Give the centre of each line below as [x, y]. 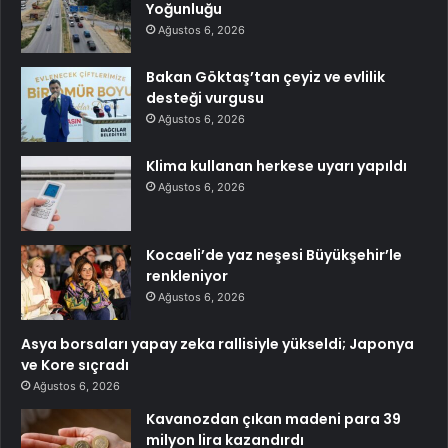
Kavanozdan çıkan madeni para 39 [273, 418]
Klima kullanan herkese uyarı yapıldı [276, 165]
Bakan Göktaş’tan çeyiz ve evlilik [265, 76]
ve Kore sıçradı [75, 364]
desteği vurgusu [205, 97]
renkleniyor [187, 275]
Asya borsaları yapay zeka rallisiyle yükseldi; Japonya [217, 343]
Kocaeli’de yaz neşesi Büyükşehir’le [274, 254]
